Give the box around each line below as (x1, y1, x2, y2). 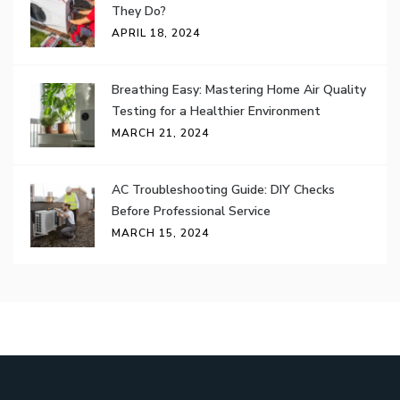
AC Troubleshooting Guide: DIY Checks (112, 181, 335, 199)
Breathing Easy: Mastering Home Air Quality (112, 81, 366, 99)
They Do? (112, 3, 166, 21)
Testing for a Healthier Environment (112, 103, 321, 121)
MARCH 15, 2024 (112, 226, 209, 241)
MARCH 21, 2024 (112, 126, 209, 141)
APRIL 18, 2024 (112, 26, 200, 41)
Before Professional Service (112, 203, 271, 221)
